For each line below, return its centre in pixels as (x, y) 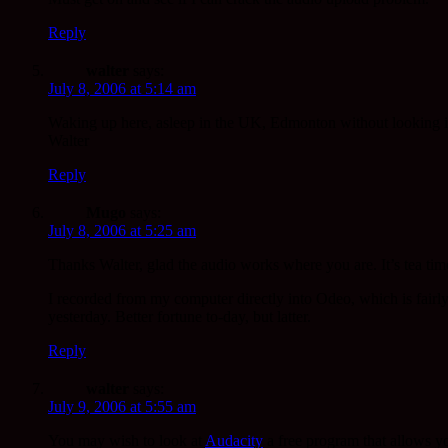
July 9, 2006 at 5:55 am (122, 407)
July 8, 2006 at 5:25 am (122, 231)
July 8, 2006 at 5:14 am (122, 89)
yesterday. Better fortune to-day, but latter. (179, 317)
